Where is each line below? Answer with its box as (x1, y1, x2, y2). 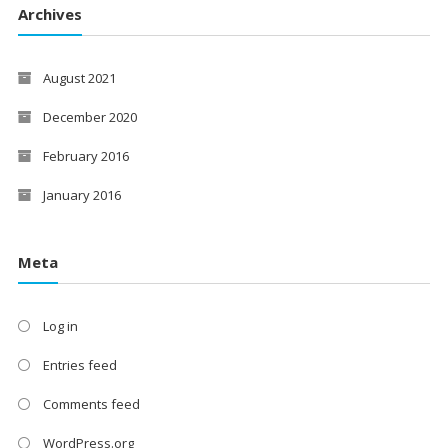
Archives (17, 4, 82, 25)
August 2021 (42, 69, 116, 88)
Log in (42, 316, 78, 335)
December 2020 (42, 108, 137, 127)
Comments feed (42, 394, 140, 413)
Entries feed (42, 355, 117, 374)
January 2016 (42, 186, 121, 205)
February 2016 (42, 147, 129, 166)
